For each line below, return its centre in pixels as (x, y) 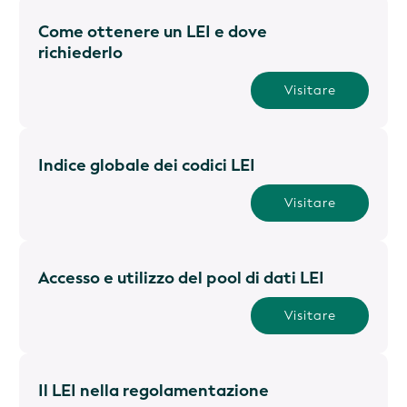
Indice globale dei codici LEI (147, 165)
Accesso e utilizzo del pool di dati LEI (181, 278)
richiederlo (80, 52)
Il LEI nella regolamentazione (154, 390)
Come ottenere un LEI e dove (153, 31)
